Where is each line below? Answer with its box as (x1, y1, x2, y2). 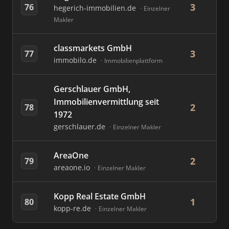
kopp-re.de (54, 203, 93, 213)
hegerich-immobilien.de (54, 3, 138, 13)
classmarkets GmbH (54, 42, 132, 54)
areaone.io (54, 163, 92, 172)
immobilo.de (54, 55, 99, 65)
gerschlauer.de (54, 122, 107, 131)
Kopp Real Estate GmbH (54, 191, 146, 202)
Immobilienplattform (104, 56, 163, 65)
